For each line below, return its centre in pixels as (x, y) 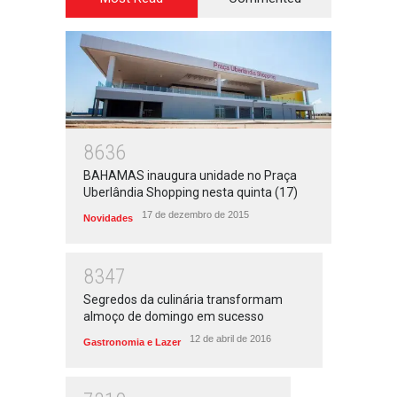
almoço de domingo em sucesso (174, 316)
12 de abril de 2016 (230, 339)
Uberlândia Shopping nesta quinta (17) (191, 192)
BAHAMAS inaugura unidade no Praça (190, 175)
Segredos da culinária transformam (183, 300)
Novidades (108, 218)
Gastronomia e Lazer (132, 342)
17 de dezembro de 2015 (195, 214)
